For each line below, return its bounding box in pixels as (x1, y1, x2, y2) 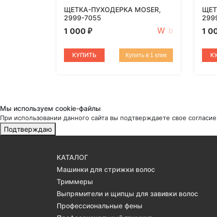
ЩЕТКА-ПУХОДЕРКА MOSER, (64, 5, 161, 14)
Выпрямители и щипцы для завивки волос (57, 189, 198, 198)
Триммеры (57, 177, 93, 186)
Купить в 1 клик (125, 52, 167, 59)
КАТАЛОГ (57, 153, 88, 162)
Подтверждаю (4, 125, 52, 134)
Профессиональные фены (57, 201, 142, 210)
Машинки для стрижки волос (57, 165, 155, 174)
